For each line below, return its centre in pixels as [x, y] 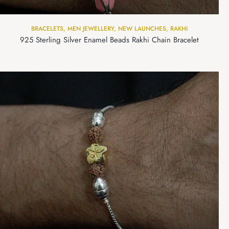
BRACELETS [47, 28]
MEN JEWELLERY [91, 28]
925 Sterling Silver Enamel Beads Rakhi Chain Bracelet [109, 40]
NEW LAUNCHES [142, 28]
